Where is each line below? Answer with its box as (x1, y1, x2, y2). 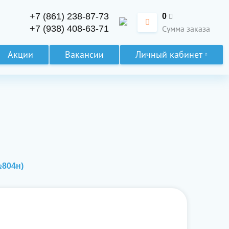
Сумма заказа (162, 24, 210, 34)
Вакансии (65, 49, 104, 60)
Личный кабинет (135, 49, 202, 60)
